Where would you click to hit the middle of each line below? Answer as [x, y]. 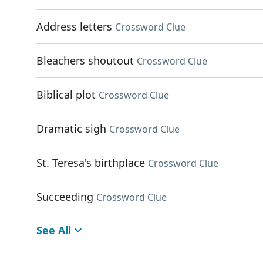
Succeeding [65, 197]
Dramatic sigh [71, 129]
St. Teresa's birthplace [91, 163]
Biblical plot [66, 95]
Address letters [74, 26]
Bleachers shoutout [85, 60]
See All [54, 230]
